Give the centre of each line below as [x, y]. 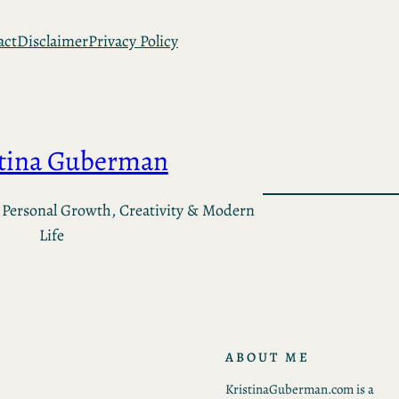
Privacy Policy [133, 41]
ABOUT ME [267, 357]
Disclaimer [53, 41]
